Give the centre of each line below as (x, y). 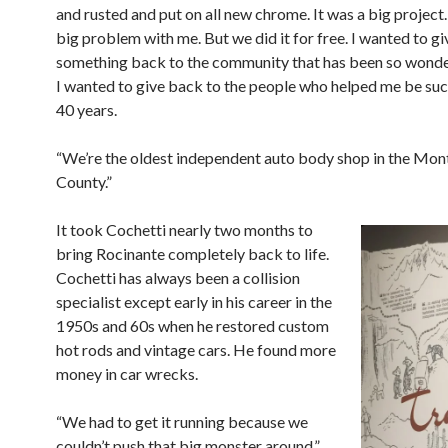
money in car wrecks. (127, 373)
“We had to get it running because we (182, 421)
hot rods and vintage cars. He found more (196, 349)
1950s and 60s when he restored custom (192, 325)
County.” (84, 181)
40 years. (86, 109)
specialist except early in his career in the (194, 301)
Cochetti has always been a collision (178, 277)
